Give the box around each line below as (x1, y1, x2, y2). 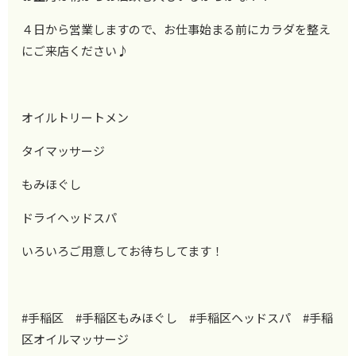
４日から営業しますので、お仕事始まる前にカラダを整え (21, 20, 331, 37)
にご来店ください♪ (21, 41, 130, 59)
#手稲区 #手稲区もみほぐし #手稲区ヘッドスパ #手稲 (21, 308, 334, 326)
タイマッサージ (21, 141, 106, 159)
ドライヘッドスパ (21, 208, 118, 226)
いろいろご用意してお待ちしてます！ (21, 242, 224, 259)
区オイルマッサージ (21, 330, 130, 347)
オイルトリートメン (21, 108, 130, 126)
